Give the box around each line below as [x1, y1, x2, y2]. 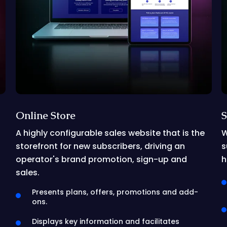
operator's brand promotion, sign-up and [15, 154, 187, 165]
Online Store [15, 109, 75, 122]
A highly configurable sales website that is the [15, 127, 205, 139]
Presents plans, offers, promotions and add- [31, 187, 198, 197]
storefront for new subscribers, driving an [15, 140, 185, 152]
